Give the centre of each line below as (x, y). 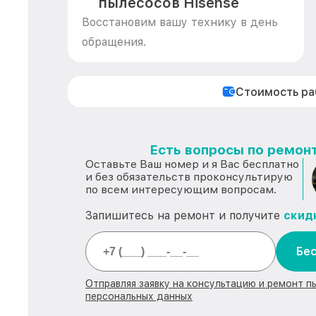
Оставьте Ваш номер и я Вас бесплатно (192, 164)
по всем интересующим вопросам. (181, 189)
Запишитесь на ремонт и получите (184, 215)
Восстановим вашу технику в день (180, 22)
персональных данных (139, 296)
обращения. (114, 42)
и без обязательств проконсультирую (189, 177)
